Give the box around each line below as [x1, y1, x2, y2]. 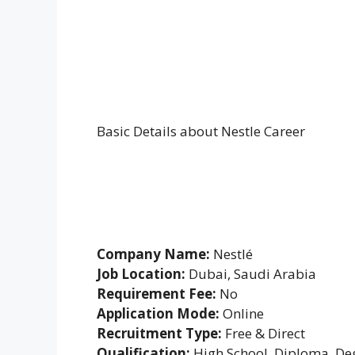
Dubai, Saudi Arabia [185, 264, 316, 283]
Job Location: [97, 264, 185, 283]
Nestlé [210, 244, 253, 263]
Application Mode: [97, 303, 219, 323]
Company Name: [97, 244, 210, 263]
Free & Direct [222, 323, 305, 342]
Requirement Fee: [97, 284, 216, 303]
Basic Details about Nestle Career [97, 122, 305, 141]
